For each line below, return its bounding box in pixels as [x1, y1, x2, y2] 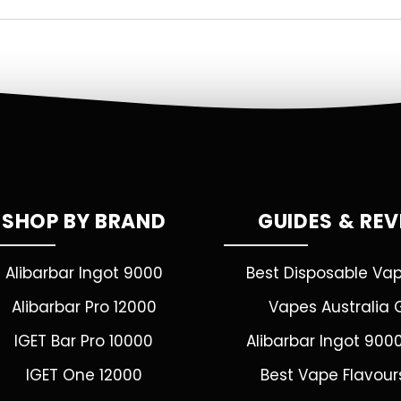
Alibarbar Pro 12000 [11, 296, 157, 318]
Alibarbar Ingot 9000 [4, 262, 163, 284]
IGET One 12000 [25, 364, 142, 386]
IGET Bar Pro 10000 [14, 330, 154, 352]
